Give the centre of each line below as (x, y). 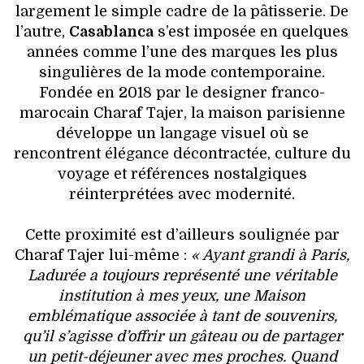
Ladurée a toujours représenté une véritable (182, 275)
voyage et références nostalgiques (182, 173)
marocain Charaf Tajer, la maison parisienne (182, 113)
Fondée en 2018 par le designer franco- (182, 92)
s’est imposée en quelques (251, 31)
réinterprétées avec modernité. (182, 194)
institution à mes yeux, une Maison (182, 295)
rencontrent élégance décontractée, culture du (182, 153)
